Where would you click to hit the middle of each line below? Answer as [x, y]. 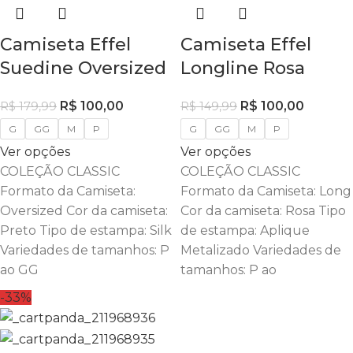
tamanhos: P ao [229, 270]
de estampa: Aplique [245, 230]
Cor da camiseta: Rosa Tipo [263, 211]
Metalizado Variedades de [261, 250]
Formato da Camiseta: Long [266, 191]
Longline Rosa [243, 68]
